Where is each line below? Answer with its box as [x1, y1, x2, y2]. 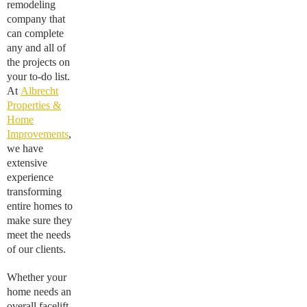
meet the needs [7, 229, 71, 241]
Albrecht [21, 85, 58, 97]
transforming [7, 186, 62, 197]
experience [7, 171, 53, 183]
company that [7, 13, 65, 25]
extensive [7, 157, 47, 169]
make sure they [7, 214, 72, 226]
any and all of [7, 42, 66, 53]
